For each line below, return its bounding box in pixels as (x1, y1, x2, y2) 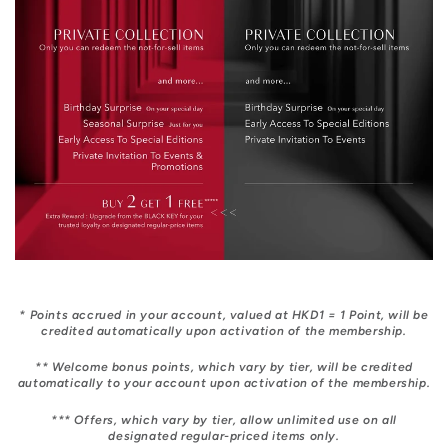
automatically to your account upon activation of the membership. (17, 376, 431, 391)
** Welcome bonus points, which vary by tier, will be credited (35, 360, 413, 375)
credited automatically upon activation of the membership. (41, 324, 407, 339)
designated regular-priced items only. (108, 428, 340, 443)
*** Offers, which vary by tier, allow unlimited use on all (51, 412, 397, 427)
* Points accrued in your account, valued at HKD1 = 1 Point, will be (19, 308, 429, 323)
